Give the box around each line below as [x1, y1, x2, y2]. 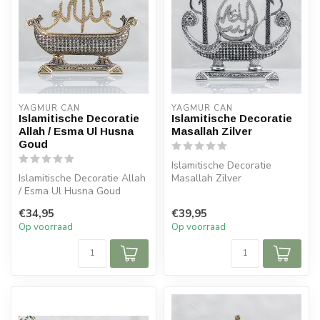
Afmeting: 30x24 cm [19, 196, 109, 211]
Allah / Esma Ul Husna [19, 124, 134, 137]
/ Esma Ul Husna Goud [19, 184, 121, 198]
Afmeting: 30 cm [171, 184, 245, 198]
